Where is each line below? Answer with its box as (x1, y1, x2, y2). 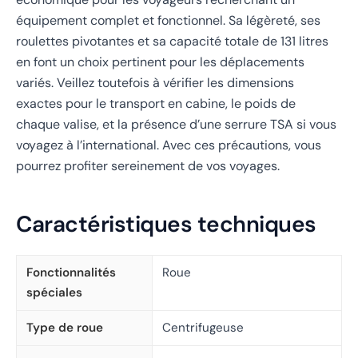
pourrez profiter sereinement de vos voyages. (16, 157, 280, 175)
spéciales (26, 284, 82, 300)
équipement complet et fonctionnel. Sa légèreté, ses (16, 12, 320, 30)
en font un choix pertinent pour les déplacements (16, 54, 304, 71)
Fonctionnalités (26, 264, 116, 280)
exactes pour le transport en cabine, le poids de (16, 95, 296, 113)
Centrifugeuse (162, 319, 244, 336)
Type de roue (26, 319, 103, 336)
